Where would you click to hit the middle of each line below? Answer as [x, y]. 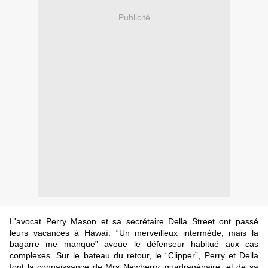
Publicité [134, 17]
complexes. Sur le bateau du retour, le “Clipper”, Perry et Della [134, 256]
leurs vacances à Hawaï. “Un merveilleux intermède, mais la [134, 233]
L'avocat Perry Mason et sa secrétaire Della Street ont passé [134, 222]
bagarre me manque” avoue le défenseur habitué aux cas [134, 244]
